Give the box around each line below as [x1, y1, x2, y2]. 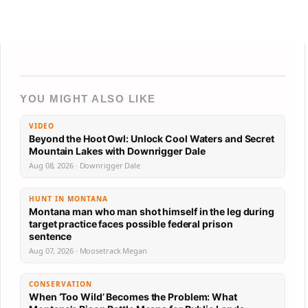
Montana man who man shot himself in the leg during [29, 206, 274, 217]
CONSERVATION [29, 279, 92, 289]
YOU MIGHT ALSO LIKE [20, 93, 156, 104]
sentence [29, 230, 72, 242]
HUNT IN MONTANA [29, 194, 108, 203]
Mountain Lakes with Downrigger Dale [29, 145, 206, 157]
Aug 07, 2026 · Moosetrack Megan [29, 245, 147, 256]
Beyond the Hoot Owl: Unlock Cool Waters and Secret [29, 133, 274, 144]
